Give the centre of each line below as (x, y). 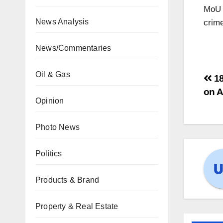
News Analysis (62, 22)
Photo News (57, 127)
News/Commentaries (73, 48)
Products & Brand (67, 180)
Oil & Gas (53, 74)
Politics (49, 154)
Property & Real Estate (77, 206)
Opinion (50, 101)
